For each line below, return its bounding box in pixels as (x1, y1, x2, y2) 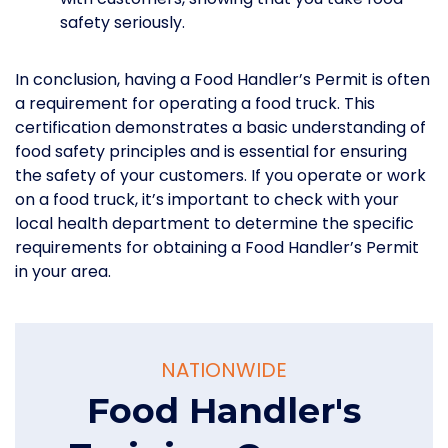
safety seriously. (60, 11, 185, 35)
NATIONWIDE (161, 356, 287, 385)
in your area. (15, 260, 111, 284)
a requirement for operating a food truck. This (15, 92, 375, 116)
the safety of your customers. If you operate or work (15, 164, 426, 188)
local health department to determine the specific (15, 212, 414, 236)
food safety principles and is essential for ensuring (15, 140, 407, 164)
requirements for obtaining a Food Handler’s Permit (15, 236, 419, 260)
